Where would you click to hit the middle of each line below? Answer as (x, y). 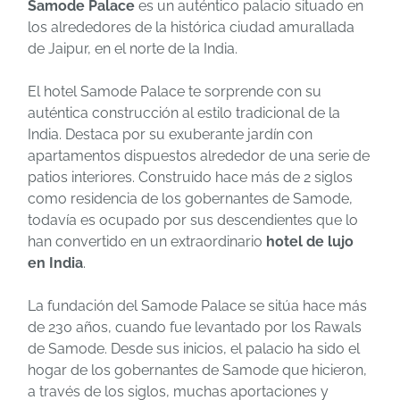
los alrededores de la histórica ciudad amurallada (191, 27)
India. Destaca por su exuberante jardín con (170, 134)
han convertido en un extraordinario (147, 241)
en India (55, 262)
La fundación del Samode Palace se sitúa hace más (197, 305)
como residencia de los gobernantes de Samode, (190, 198)
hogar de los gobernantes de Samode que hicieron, (197, 370)
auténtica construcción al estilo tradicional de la (184, 112)
